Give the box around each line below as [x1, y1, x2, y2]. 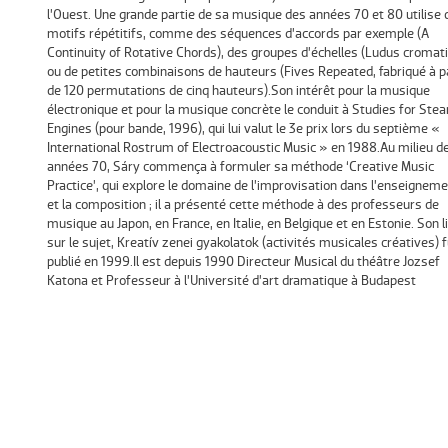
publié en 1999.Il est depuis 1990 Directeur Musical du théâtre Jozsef [46, 253, 440, 271]
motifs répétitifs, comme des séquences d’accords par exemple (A [46, 25, 429, 43]
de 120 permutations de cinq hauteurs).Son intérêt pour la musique [46, 82, 430, 100]
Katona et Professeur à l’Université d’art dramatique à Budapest [46, 272, 416, 290]
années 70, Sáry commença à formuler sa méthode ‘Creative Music [46, 158, 434, 176]
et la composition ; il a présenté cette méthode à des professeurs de [46, 196, 439, 214]
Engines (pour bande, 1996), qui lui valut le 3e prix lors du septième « [46, 120, 440, 138]
